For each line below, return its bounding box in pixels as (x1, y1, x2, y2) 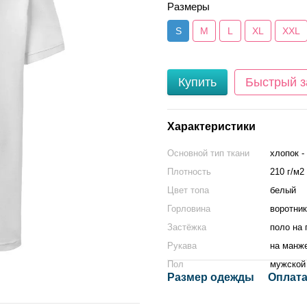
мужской (270, 259, 306, 269)
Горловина (167, 204, 210, 214)
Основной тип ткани (167, 148, 249, 158)
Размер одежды (167, 271, 254, 283)
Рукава (167, 241, 197, 251)
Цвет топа (167, 185, 209, 195)
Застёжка (167, 222, 206, 232)
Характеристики (167, 121, 256, 132)
